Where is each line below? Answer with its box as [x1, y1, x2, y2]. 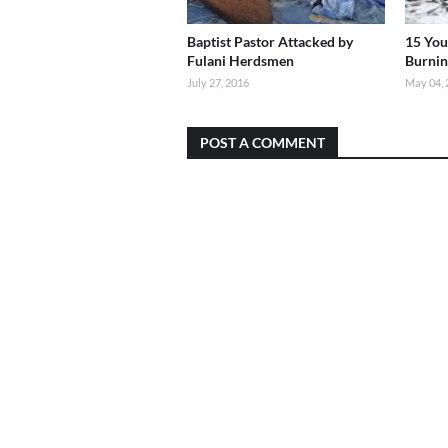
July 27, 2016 [187, 76, 249, 89]
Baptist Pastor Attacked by [187, 33, 353, 50]
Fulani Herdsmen [187, 52, 294, 69]
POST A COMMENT [200, 134, 325, 151]
